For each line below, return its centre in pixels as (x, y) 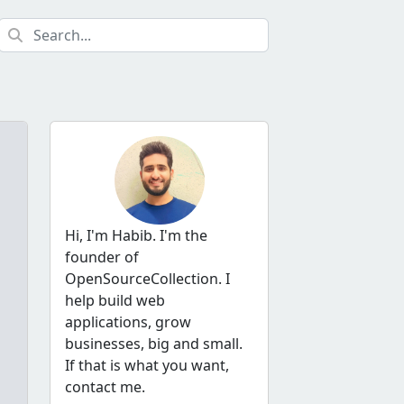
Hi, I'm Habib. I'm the (136, 236)
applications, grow (128, 322)
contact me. (105, 387)
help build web (115, 301)
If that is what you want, (147, 366)
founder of (102, 257)
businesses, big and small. (154, 344)
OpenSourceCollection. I (147, 279)
